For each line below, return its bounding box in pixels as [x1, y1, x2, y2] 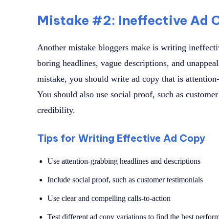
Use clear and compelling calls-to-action [47, 194, 171, 203]
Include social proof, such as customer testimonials [47, 175, 203, 184]
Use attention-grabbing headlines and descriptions [47, 157, 200, 166]
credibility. [37, 105, 75, 115]
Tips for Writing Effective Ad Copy [37, 132, 205, 145]
